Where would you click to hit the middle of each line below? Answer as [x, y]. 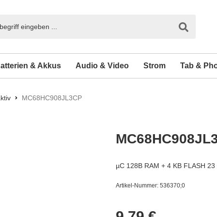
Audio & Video [102, 66]
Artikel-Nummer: [138, 186]
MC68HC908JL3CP [51, 98]
